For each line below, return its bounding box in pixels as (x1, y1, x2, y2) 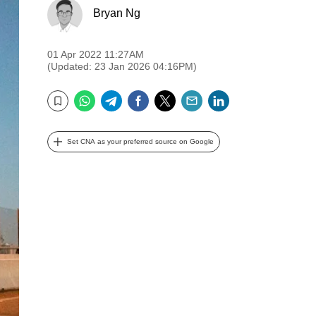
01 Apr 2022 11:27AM (47, 49, 144, 60)
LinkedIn (229, 88, 282, 104)
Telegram (122, 88, 180, 104)
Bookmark (44, 104, 90, 116)
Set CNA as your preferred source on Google (67, 138, 214, 145)
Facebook (149, 88, 210, 104)
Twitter (176, 88, 217, 104)
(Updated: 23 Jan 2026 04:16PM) (47, 61, 197, 72)
